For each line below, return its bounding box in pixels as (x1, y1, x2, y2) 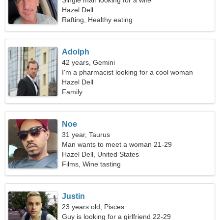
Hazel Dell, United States (62, 150, 139, 158)
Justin (62, 192, 85, 200)
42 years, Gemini (62, 58, 115, 66)
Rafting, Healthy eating (62, 16, 133, 24)
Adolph (62, 48, 90, 56)
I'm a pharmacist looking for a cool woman (62, 68, 193, 76)
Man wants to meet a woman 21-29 (62, 140, 172, 148)
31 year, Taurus (62, 131, 110, 138)
